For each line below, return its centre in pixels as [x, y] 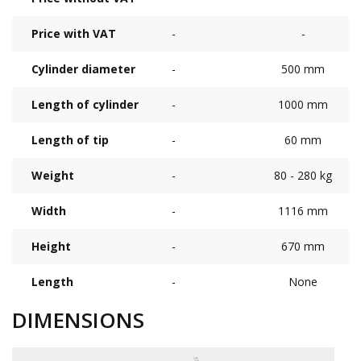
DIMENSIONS [78, 320]
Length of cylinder [85, 104]
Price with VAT [74, 33]
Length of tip [70, 140]
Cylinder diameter [83, 69]
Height [51, 246]
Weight [53, 175]
